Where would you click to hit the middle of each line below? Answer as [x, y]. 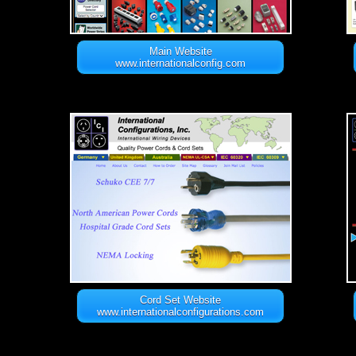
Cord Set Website [180, 300]
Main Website [180, 52]
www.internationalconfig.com [180, 64]
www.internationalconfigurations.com [180, 312]
